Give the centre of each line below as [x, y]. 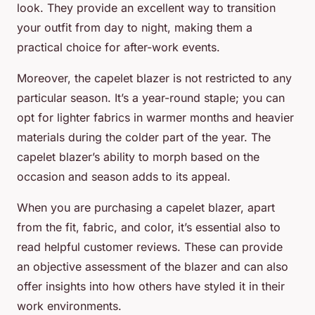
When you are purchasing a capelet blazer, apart [146, 208]
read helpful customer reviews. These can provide [150, 247]
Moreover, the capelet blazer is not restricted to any [154, 78]
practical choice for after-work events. [118, 47]
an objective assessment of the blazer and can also [153, 267]
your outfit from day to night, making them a [135, 28]
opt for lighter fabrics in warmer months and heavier [155, 118]
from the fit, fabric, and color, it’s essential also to [149, 227]
